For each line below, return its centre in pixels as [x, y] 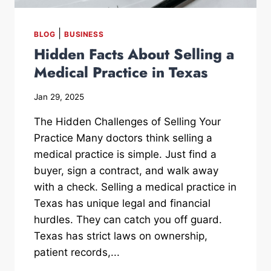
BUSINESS [84, 34]
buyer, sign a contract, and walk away [126, 170]
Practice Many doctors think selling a [123, 138]
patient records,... [77, 252]
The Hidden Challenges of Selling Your [127, 121]
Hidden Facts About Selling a [134, 54]
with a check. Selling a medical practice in [135, 187]
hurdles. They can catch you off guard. [128, 219]
